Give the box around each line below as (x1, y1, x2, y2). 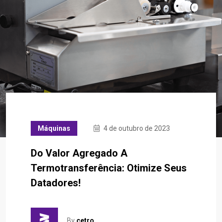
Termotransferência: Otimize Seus (31, 162, 187, 174)
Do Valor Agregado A (31, 147, 127, 160)
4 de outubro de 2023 (102, 124, 170, 133)
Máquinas (38, 124, 70, 133)
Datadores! (31, 177, 81, 189)
